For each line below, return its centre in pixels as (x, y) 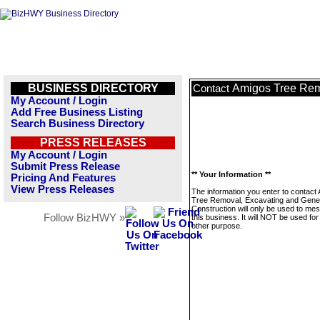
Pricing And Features (63, 178)
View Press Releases (62, 189)
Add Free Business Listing (77, 112)
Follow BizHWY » (84, 218)
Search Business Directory (77, 124)
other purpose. (217, 226)
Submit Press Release (65, 166)
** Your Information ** (231, 174)
